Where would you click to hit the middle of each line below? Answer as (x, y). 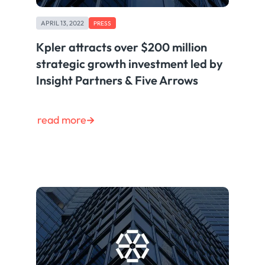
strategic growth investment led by (130, 64)
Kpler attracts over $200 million (122, 47)
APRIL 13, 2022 (63, 23)
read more (62, 120)
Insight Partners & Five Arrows (117, 80)
